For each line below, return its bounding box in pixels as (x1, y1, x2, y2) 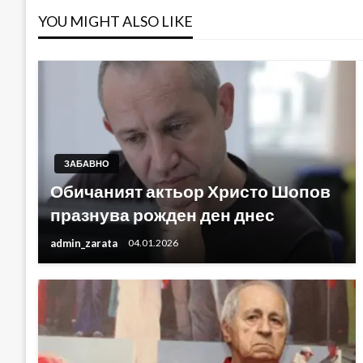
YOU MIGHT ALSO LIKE (38, 11, 193, 30)
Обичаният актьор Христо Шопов (50, 181, 331, 201)
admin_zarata (50, 236, 120, 250)
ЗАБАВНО (64, 158, 109, 169)
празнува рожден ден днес (50, 204, 275, 224)
